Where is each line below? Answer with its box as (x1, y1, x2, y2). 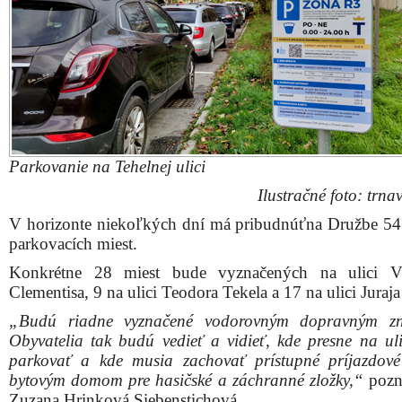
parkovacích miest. (9, 234, 137, 253)
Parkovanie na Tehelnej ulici (9, 157, 205, 176)
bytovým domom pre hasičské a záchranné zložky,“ (9, 371, 363, 389)
